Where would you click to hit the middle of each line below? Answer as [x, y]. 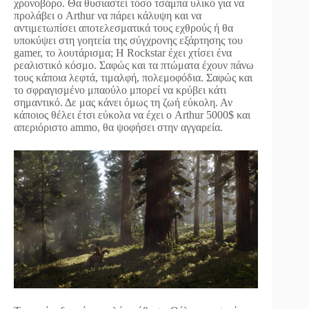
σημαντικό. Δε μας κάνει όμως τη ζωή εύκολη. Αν [123, 103]
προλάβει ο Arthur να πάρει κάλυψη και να [108, 16]
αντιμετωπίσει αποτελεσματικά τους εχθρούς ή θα [123, 28]
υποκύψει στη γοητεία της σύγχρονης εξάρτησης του [128, 41]
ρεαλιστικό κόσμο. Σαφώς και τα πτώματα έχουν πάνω [134, 66]
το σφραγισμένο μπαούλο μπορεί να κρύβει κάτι [120, 90]
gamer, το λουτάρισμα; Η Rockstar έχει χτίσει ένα [123, 53]
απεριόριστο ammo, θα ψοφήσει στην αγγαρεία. [118, 128]
